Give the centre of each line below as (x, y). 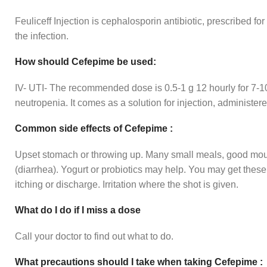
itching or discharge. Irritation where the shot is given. (127, 185)
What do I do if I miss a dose (78, 210)
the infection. (42, 36)
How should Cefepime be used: (86, 62)
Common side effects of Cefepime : (94, 129)
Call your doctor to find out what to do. (94, 237)
